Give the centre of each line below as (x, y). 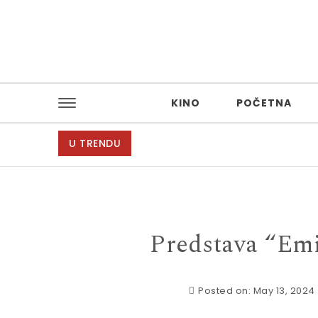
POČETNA (264, 103)
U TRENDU (95, 143)
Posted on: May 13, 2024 (257, 291)
